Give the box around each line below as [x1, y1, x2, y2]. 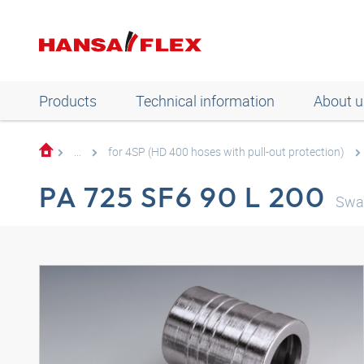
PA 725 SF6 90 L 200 [39, 179, 326, 214]
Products [39, 91, 97, 110]
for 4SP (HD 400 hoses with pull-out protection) [108, 144, 344, 159]
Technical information [136, 91, 275, 110]
